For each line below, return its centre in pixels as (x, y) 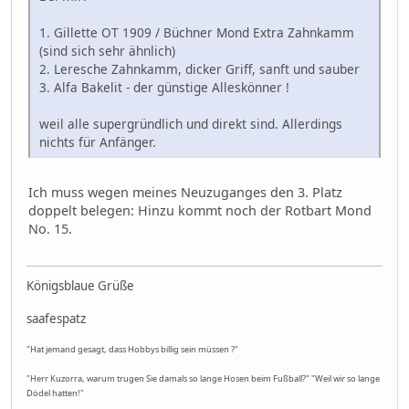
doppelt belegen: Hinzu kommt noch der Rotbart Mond (200, 210)
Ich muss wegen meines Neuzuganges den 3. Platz (185, 192)
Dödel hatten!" (55, 393)
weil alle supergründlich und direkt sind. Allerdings (191, 123)
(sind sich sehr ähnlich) (107, 50)
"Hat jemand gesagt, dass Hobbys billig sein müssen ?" (132, 350)
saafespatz (56, 319)
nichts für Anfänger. (98, 142)
